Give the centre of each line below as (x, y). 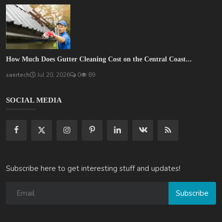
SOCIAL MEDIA (34, 100)
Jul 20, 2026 (53, 75)
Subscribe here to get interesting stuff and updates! (93, 169)
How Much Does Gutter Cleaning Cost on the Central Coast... (99, 59)
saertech (18, 75)
